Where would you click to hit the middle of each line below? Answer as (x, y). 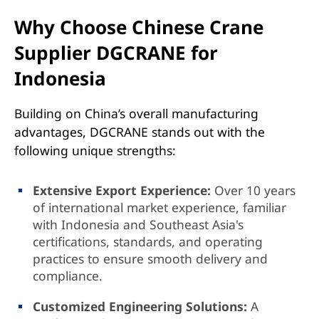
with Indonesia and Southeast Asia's (138, 225)
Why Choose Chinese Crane (138, 27)
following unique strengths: (95, 151)
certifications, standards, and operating (148, 242)
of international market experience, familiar (160, 208)
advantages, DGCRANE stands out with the (139, 132)
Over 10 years (253, 190)
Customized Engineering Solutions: (140, 306)
